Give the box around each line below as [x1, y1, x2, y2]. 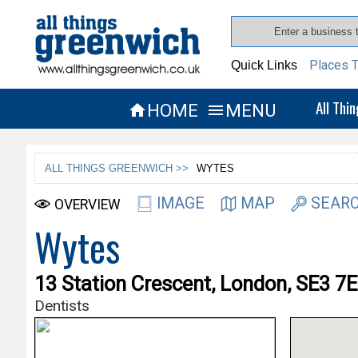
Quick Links [231, 58, 298, 72]
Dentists [34, 296, 89, 315]
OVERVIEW [54, 196, 121, 213]
